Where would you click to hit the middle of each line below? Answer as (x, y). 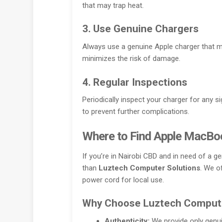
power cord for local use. (123, 180)
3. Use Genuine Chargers (140, 29)
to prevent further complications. (136, 112)
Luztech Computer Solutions (149, 168)
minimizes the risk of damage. (131, 59)
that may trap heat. (113, 6)
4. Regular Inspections (135, 82)
